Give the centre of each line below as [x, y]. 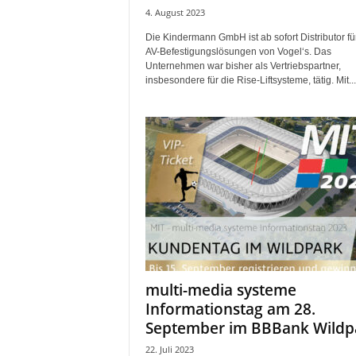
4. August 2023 [175, 12]
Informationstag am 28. [230, 309]
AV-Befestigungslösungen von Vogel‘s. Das [238, 52]
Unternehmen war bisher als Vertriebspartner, [243, 66]
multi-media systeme [221, 290]
